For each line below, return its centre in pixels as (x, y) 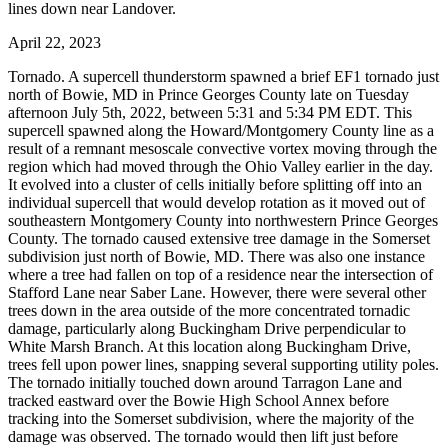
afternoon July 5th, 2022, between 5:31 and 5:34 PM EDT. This (210, 113)
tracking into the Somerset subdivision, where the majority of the (211, 419)
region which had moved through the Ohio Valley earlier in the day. (220, 167)
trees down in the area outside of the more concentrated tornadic (209, 311)
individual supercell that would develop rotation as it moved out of (216, 203)
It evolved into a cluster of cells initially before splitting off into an (215, 185)
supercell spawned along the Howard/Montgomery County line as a (221, 131)
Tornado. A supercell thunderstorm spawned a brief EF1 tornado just (223, 77)
